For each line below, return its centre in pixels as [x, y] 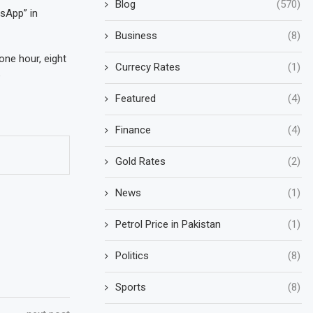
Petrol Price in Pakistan [168, 224]
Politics [132, 255]
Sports [131, 287]
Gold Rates [141, 161]
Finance [133, 130]
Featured [136, 98]
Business [137, 35]
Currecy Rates [148, 67]
